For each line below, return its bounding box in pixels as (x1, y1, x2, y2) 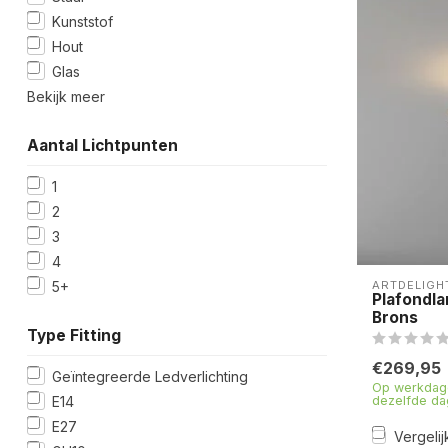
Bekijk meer (27, 87, 105, 105)
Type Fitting (27, 325, 121, 345)
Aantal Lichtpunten (27, 135, 178, 155)
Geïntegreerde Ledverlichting (52, 367, 248, 385)
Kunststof (52, 12, 113, 30)
